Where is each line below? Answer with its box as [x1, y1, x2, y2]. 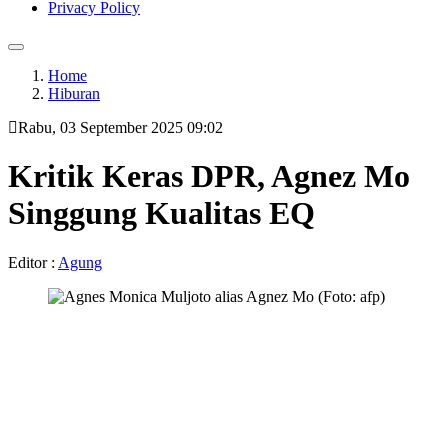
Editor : [8, 253, 58, 271]
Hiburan [48, 85, 100, 102]
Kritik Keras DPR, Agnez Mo [8, 158, 410, 195]
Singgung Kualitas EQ [8, 195, 315, 232]
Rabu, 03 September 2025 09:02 [18, 119, 223, 136]
